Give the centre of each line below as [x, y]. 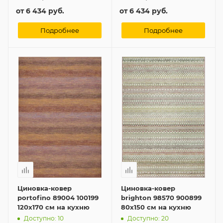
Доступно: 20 [148, 218]
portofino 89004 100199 [58, 198]
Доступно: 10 [44, 218]
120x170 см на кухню [54, 207]
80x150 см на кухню [156, 207]
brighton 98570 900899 [161, 198]
